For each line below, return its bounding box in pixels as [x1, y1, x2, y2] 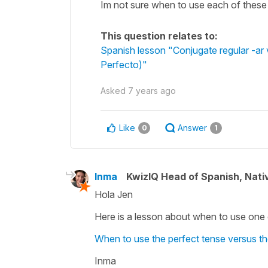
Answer [178, 122, 207, 133]
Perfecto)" [100, 58, 147, 71]
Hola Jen [95, 188, 133, 200]
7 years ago [128, 85, 176, 96]
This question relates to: [100, 29, 218, 42]
